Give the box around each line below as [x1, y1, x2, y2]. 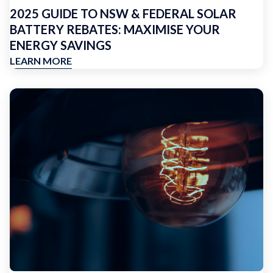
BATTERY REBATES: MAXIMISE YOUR [10, 22, 220, 37]
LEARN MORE [10, 55, 72, 66]
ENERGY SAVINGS [10, 38, 112, 52]
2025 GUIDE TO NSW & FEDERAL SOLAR [10, 6, 236, 21]
